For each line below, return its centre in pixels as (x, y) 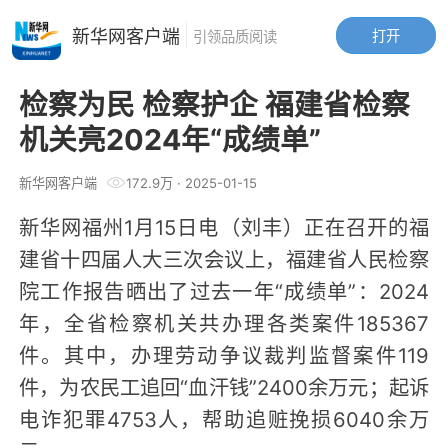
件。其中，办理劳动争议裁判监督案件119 (224, 353)
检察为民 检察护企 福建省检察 (215, 103)
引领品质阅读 (234, 35)
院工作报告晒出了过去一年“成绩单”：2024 (224, 289)
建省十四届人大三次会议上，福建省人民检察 (224, 257)
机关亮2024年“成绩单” (170, 138)
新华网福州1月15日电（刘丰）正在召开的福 (224, 225)
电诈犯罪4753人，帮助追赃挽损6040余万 (224, 417)
